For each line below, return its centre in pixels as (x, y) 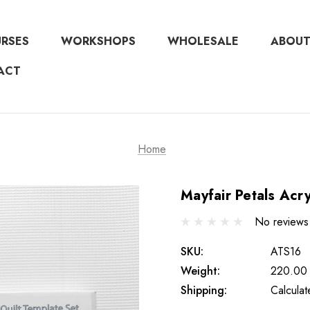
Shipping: (204, 290)
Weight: (200, 271)
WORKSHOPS (98, 42)
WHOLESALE (203, 42)
